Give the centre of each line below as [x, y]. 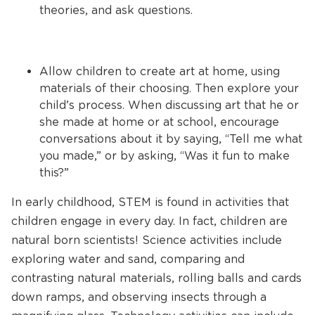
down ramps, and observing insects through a [139, 297]
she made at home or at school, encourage [159, 122]
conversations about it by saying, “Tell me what [171, 139]
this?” [54, 173]
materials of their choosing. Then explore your [169, 88]
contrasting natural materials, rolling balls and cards [156, 278]
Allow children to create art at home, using [160, 71]
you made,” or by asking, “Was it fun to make [165, 156]
